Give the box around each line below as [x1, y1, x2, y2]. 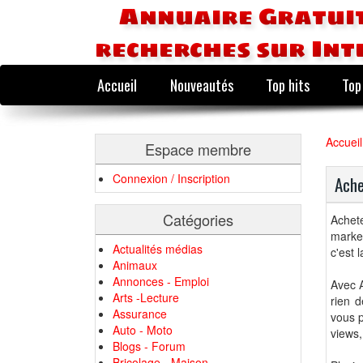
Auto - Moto [113, 322, 173, 338]
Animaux [113, 257, 157, 273]
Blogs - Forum [113, 338, 186, 354]
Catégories [163, 209, 233, 230]
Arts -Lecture [113, 289, 179, 305]
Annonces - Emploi [113, 273, 209, 289]
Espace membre [145, 139, 251, 160]
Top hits [265, 74, 310, 96]
